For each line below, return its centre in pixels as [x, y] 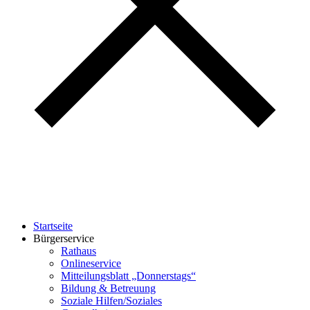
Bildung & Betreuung [108, 288]
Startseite [53, 226]
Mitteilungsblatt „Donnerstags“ [128, 275]
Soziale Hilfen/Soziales [111, 300]
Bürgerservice [64, 238]
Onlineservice [91, 263]
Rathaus [79, 250]
